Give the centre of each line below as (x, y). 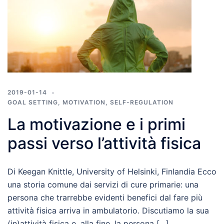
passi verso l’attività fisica (104, 143)
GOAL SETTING (33, 102)
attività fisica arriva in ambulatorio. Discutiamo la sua (108, 211)
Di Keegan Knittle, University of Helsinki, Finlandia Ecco (112, 172)
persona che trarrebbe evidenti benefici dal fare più (105, 198)
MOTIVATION (84, 102)
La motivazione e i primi (96, 124)
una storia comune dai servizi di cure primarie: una (103, 185)
